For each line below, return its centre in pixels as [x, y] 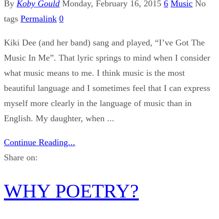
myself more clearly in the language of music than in [98, 103]
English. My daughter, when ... [59, 118]
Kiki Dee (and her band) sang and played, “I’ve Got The [104, 42]
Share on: [21, 157]
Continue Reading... [40, 142]
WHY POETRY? [71, 191]
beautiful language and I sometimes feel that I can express [107, 88]
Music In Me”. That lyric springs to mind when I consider [107, 57]
